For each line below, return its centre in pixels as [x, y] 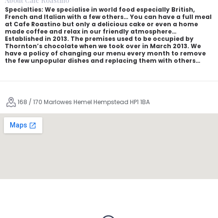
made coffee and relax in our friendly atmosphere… [91, 31]
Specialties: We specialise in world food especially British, [100, 9]
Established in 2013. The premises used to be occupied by [99, 39]
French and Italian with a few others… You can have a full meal [108, 17]
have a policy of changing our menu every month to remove [105, 53]
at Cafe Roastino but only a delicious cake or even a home [101, 24]
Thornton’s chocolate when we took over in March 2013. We [103, 46]
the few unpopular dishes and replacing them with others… [103, 61]
